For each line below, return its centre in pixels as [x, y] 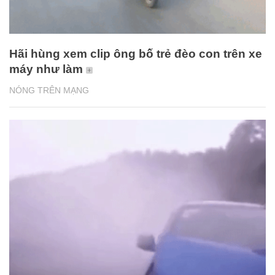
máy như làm [46, 69]
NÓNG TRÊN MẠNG [49, 91]
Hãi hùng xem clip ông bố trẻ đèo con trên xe [136, 54]
